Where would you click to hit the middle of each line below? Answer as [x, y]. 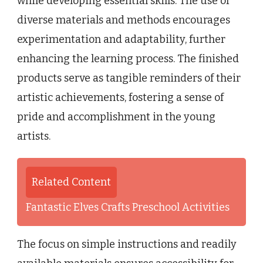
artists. [34, 136]
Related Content [71, 182]
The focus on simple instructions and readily [127, 244]
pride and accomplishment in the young [116, 117]
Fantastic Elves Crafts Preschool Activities [128, 207]
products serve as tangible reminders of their [129, 78]
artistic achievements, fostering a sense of [120, 97]
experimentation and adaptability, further [121, 39]
